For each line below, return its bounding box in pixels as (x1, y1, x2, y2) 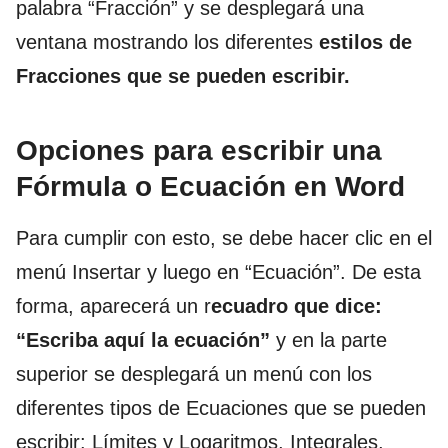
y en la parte (270, 328, 387, 351)
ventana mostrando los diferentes (16, 30, 319, 53)
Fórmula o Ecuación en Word (16, 170, 405, 202)
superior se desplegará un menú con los (16, 362, 372, 385)
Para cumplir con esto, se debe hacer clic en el (16, 226, 432, 249)
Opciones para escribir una (16, 134, 382, 166)
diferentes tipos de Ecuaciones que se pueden (16, 396, 426, 419)
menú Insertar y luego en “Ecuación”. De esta (16, 260, 421, 283)
